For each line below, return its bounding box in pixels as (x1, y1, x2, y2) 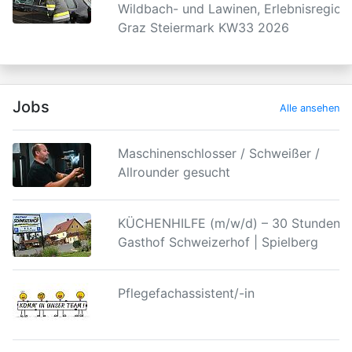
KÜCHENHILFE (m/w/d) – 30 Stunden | (117, 215, 348, 231)
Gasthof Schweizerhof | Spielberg (117, 234, 318, 250)
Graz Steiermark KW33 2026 (117, 20, 289, 35)
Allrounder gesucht (117, 164, 230, 180)
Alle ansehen (280, 102, 339, 114)
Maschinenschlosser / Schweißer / (117, 145, 320, 161)
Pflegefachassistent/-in (117, 285, 255, 301)
